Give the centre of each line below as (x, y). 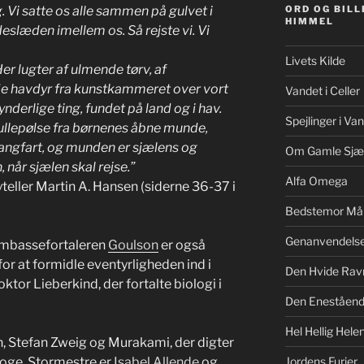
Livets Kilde (315, 61)
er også (182, 245)
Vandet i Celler (322, 91)
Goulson (133, 245)
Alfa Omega (316, 181)
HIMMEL (309, 22)
